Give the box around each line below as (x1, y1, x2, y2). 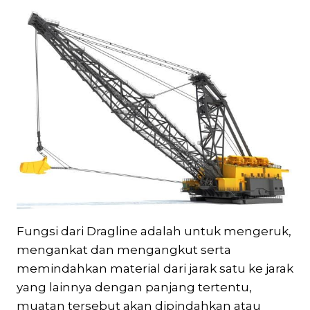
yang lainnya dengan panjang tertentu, (17, 280, 252, 294)
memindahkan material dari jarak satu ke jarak (17, 261, 293, 275)
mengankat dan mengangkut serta (17, 242, 231, 257)
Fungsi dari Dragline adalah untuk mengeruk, (17, 224, 291, 238)
